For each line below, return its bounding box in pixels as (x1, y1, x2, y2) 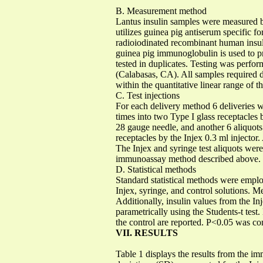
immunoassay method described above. (116, 153, 261, 164)
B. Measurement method (116, 5, 207, 16)
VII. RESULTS (116, 227, 178, 238)
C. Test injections (116, 90, 180, 100)
